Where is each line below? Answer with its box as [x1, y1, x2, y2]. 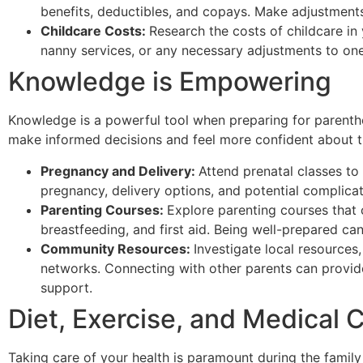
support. [41, 279, 92, 296]
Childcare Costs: [41, 23, 149, 40]
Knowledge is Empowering [8, 66, 331, 98]
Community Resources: [41, 240, 194, 257]
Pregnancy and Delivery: [41, 162, 199, 179]
